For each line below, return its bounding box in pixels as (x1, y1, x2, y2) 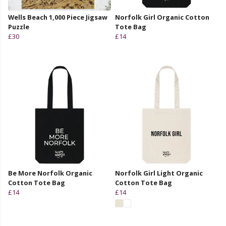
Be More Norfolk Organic (8, 168, 92, 178)
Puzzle (8, 22, 29, 31)
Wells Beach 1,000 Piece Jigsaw (8, 12, 107, 22)
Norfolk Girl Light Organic (115, 168, 203, 178)
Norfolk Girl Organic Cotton (115, 12, 209, 22)
